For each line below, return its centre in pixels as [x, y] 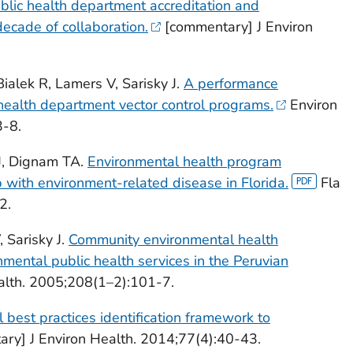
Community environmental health [173, 239]
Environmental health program [184, 161]
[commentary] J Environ [237, 26]
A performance [230, 83]
